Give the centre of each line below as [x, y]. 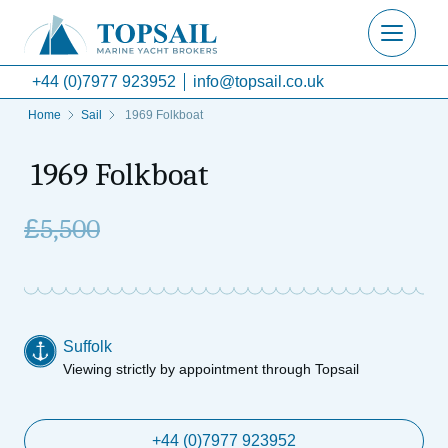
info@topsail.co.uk [258, 81]
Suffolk [87, 346]
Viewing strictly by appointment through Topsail [211, 369]
